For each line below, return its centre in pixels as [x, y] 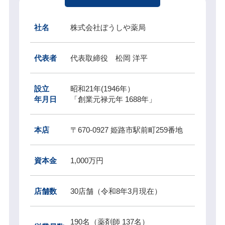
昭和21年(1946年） [103, 88]
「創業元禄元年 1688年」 [114, 99]
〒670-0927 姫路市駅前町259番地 [127, 130]
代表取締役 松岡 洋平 [109, 58]
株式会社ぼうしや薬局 [108, 27]
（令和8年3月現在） [128, 191]
